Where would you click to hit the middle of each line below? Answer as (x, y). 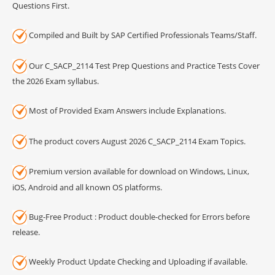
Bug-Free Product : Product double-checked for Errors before (138, 216)
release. (26, 232)
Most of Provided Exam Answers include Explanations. (126, 111)
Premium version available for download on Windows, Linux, (138, 172)
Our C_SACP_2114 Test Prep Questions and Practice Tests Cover (143, 65)
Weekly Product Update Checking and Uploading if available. (137, 262)
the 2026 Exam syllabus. (56, 81)
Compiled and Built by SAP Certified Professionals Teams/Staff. (142, 35)
